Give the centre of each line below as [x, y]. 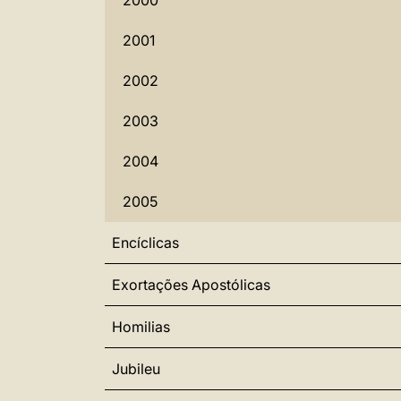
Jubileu [136, 369]
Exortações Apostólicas [191, 285]
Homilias [141, 327]
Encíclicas [145, 243]
